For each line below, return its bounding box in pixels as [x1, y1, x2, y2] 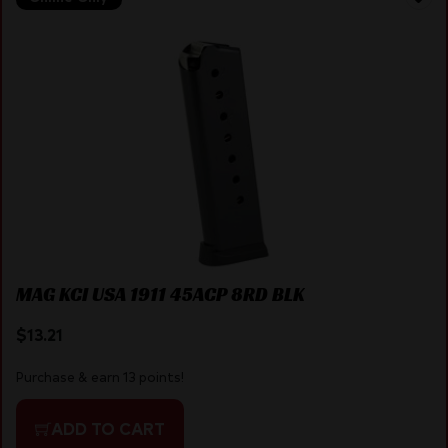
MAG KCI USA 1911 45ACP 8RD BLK [15, 281, 305, 306]
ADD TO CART [50, 417, 165, 440]
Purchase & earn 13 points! [15, 368, 184, 386]
